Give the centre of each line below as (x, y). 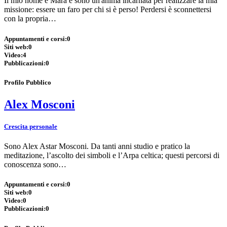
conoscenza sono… (35, 165)
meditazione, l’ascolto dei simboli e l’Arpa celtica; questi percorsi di (112, 156)
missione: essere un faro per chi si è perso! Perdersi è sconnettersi (108, 10)
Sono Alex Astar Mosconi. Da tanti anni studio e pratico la (97, 146)
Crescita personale (31, 127)
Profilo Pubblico (28, 82)
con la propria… (30, 19)
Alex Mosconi (40, 104)
